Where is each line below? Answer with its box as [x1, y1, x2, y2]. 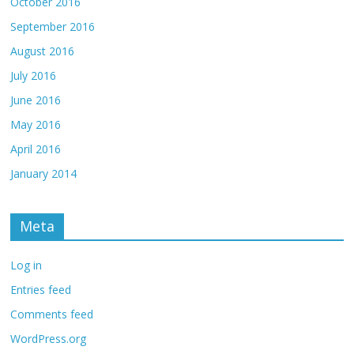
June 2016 [10, 92, 62, 107]
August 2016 [10, 43, 75, 58]
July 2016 [10, 67, 57, 83]
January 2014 [10, 165, 77, 181]
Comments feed [10, 306, 94, 322]
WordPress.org [10, 330, 87, 346]
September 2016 [10, 18, 96, 34]
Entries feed [10, 281, 72, 297]
